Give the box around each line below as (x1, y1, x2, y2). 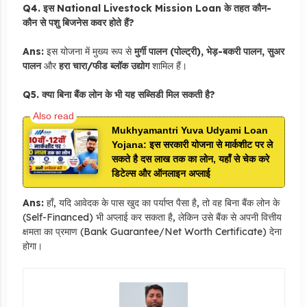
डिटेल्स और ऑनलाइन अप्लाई (111, 167, 210, 179)
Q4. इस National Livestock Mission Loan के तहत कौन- (22, 1, 271, 14)
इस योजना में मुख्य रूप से (43, 45, 134, 58)
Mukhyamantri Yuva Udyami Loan (111, 124, 268, 136)
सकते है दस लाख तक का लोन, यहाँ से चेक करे (111, 153, 269, 164)
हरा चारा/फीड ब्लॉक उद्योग (58, 59, 149, 72)
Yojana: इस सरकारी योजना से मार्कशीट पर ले (111, 138, 273, 150)
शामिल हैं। (149, 59, 187, 72)
